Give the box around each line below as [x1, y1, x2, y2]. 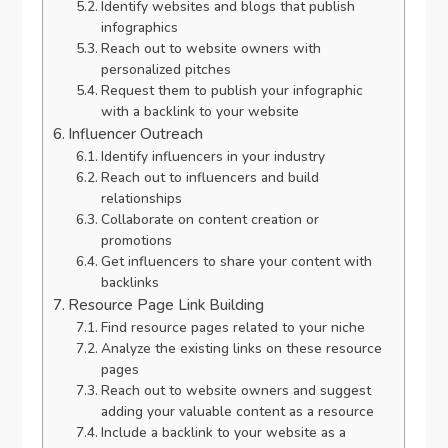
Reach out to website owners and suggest [100, 381, 371, 401]
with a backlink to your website [100, 102, 299, 122]
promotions [100, 231, 172, 251]
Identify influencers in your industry [100, 147, 325, 167]
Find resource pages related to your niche [100, 318, 365, 338]
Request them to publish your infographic [100, 81, 363, 101]
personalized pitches [100, 60, 231, 80]
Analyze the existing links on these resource [100, 339, 382, 359]
